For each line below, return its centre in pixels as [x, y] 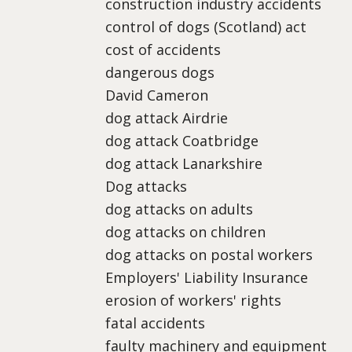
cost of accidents [163, 49]
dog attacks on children [186, 231]
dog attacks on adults [180, 209]
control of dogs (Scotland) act [206, 26]
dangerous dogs [160, 72]
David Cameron [157, 95]
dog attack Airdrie [167, 117]
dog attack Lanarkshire [184, 163]
